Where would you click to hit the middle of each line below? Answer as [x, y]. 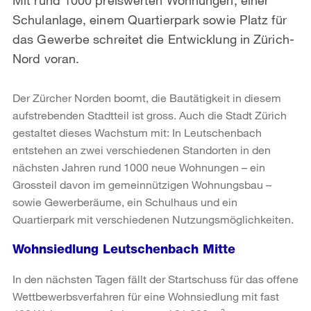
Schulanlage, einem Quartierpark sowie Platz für [150, 19]
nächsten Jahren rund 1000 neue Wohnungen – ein [139, 167]
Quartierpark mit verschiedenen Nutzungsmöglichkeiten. [153, 219]
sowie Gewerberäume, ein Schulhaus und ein [125, 201]
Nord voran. [46, 58]
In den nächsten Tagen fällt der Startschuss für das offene [155, 278]
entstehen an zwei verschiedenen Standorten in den [142, 149]
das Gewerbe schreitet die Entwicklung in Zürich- [153, 39]
